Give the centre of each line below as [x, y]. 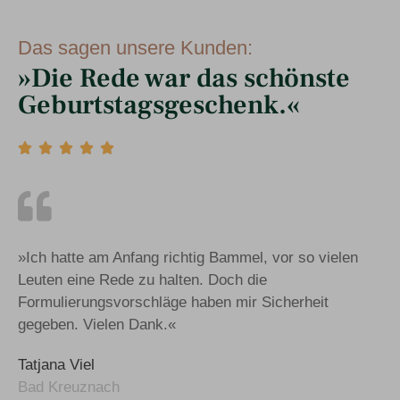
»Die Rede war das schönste [184, 78]
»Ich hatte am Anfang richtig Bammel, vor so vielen [188, 257]
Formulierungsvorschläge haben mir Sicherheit [173, 302]
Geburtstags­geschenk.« [159, 104]
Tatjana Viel [56, 364]
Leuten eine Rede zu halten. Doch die [142, 279]
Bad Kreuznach [69, 387]
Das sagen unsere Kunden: [135, 47]
